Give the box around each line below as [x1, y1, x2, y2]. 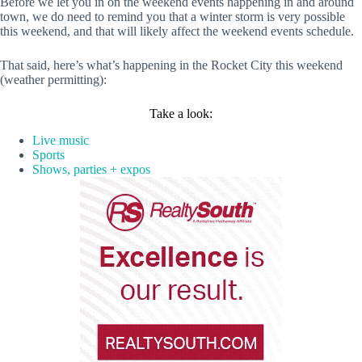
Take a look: [149, 107, 213, 121]
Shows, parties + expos [32, 162, 150, 177]
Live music [32, 133, 89, 148]
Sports [32, 148, 65, 162]
